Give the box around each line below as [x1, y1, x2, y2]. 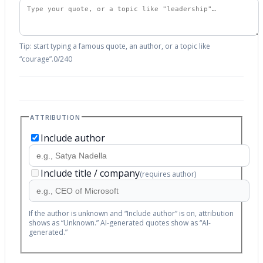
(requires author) [140, 169, 196, 180]
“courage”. [19, 53, 53, 64]
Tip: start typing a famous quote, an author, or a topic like [19, 41, 210, 51]
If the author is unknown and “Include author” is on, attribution [29, 208, 234, 219]
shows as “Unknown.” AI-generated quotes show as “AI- [29, 218, 211, 228]
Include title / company [41, 167, 140, 180]
